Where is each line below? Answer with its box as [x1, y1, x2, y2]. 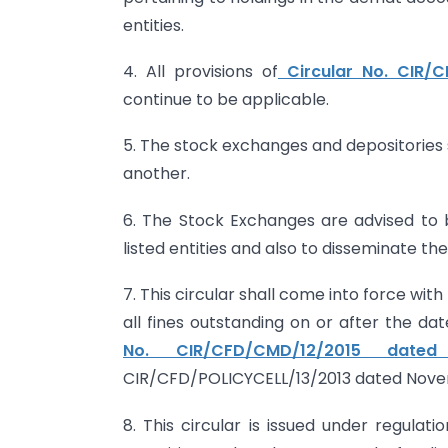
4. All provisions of [123, 60, 278, 84]
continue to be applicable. [123, 88, 329, 112]
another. [123, 162, 190, 186]
